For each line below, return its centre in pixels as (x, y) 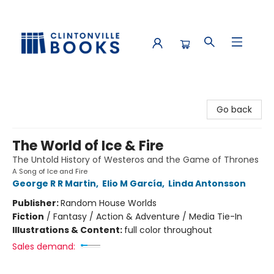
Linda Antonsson (207, 183)
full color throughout (168, 230)
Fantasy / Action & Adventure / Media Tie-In (148, 217)
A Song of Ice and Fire (50, 171)
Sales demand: (44, 246)
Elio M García (132, 183)
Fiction (28, 217)
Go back (234, 109)
